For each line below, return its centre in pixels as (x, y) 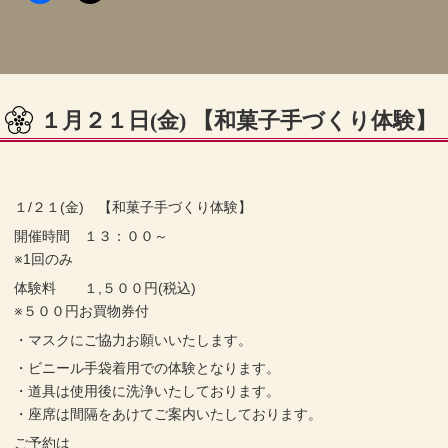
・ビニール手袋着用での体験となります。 (147, 368)
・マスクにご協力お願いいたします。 (133, 339)
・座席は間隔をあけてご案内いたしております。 (168, 414)
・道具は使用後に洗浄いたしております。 (147, 391)
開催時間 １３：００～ (91, 236)
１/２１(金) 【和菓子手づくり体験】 (133, 207)
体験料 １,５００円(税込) (105, 287)
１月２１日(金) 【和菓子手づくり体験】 (238, 120)
